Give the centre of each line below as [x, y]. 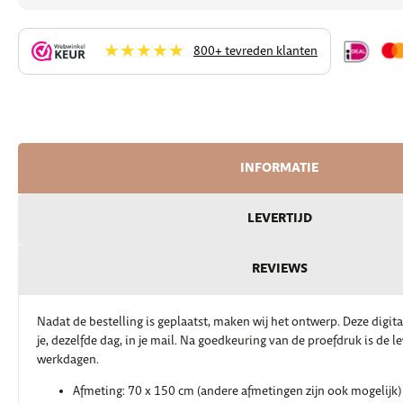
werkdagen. [68, 360]
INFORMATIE [280, 168]
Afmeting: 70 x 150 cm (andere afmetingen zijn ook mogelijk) [237, 392]
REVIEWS [279, 269]
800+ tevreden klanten [255, 51]
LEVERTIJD [279, 219]
